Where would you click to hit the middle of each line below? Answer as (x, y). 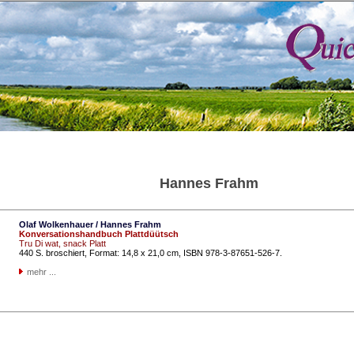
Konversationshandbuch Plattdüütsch (99, 234)
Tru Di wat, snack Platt (62, 244)
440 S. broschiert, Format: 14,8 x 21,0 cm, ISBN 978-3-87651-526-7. (151, 253)
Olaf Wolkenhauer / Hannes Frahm (90, 225)
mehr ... (41, 272)
